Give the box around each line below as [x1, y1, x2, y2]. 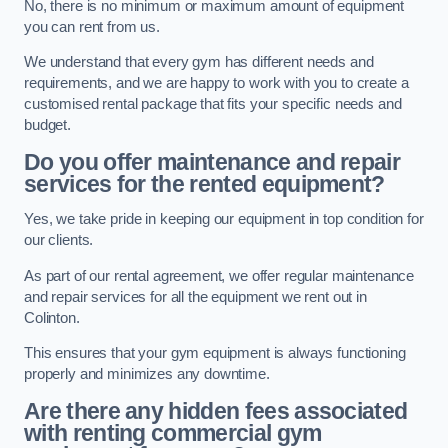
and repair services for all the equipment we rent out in [24, 288, 367, 305]
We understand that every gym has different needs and [24, 54, 374, 71]
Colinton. [24, 309, 80, 326]
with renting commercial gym [24, 419, 322, 446]
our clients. [24, 232, 94, 249]
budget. [24, 117, 71, 134]
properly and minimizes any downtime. [24, 366, 270, 383]
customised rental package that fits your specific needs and [24, 96, 402, 113]
